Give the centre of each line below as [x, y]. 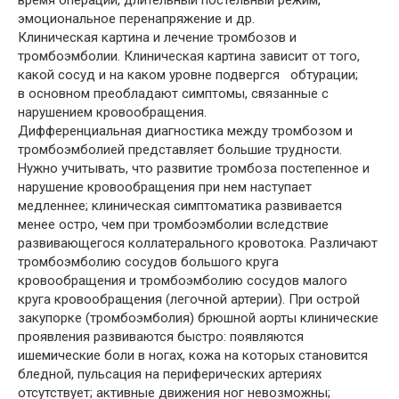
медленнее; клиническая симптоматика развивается [180, 206]
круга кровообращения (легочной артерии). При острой [189, 299]
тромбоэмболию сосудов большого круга [148, 262]
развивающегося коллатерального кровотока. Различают [198, 243]
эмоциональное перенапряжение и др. [136, 19]
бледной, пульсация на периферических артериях [170, 374]
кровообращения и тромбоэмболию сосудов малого [183, 281]
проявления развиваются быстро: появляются [161, 337]
